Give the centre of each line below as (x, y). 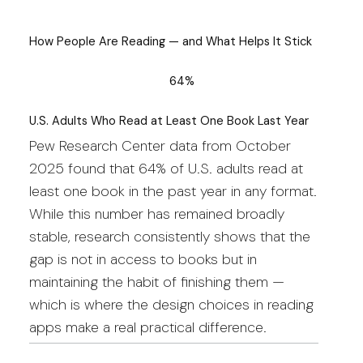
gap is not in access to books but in (143, 259)
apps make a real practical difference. (147, 327)
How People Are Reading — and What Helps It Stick (170, 41)
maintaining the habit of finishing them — (156, 282)
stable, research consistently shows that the (169, 236)
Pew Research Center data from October (160, 145)
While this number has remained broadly (156, 214)
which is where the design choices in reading (171, 304)
